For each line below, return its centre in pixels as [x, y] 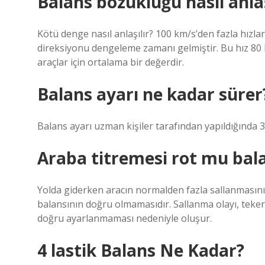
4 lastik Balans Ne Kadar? [141, 250]
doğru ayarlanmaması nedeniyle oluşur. [125, 218]
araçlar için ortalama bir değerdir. [111, 62]
